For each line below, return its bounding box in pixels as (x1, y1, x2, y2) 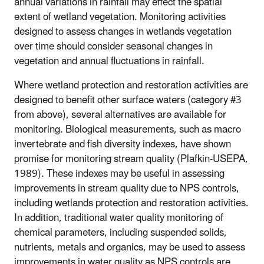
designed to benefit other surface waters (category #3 (14, 90, 242, 111)
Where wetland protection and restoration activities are (14, 75, 248, 97)
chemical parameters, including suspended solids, (14, 222, 227, 244)
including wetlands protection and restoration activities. (14, 193, 249, 214)
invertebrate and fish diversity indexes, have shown (14, 134, 231, 156)
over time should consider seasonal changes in (14, 36, 213, 58)
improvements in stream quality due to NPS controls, (14, 178, 239, 200)
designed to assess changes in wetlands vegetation (14, 21, 232, 43)
